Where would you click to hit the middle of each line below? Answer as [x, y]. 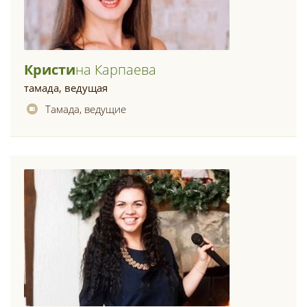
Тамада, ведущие [86, 109]
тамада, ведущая [66, 88]
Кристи [50, 70]
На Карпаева [116, 70]
